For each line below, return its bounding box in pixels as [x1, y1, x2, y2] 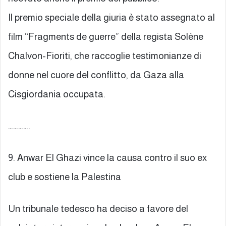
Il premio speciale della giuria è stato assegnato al [8, 12, 215, 23]
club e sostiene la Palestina [8, 171, 121, 182]
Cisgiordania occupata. [8, 88, 105, 99]
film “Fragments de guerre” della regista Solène [8, 31, 203, 42]
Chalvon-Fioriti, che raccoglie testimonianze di [8, 50, 201, 61]
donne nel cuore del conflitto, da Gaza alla [8, 69, 184, 80]
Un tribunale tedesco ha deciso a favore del [8, 203, 188, 214]
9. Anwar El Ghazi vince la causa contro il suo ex [8, 152, 207, 163]
